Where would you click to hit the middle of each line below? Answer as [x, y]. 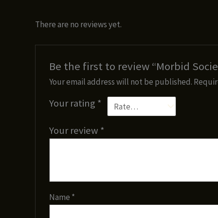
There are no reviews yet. [78, 24]
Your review [75, 131]
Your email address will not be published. [121, 82]
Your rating [73, 103]
